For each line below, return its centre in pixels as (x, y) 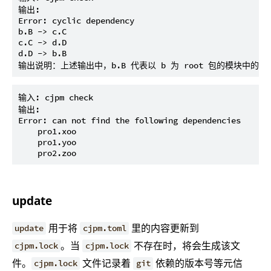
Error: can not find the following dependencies (129, 121)
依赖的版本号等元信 (198, 263)
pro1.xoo (47, 132)
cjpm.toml (104, 228)
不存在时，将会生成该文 (185, 245)
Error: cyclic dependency (76, 21)
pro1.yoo (47, 142)
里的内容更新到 (164, 228)
